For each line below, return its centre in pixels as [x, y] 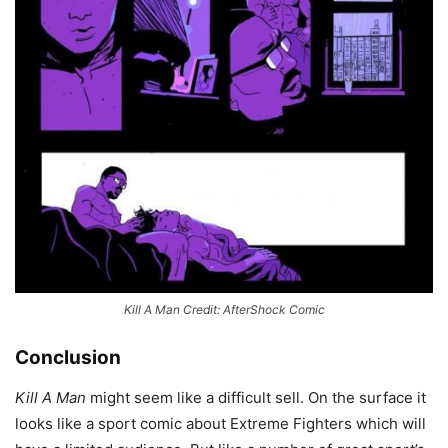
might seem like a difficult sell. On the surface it [256, 397]
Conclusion [68, 357]
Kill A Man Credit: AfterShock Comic [224, 309]
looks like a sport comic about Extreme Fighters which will [220, 423]
